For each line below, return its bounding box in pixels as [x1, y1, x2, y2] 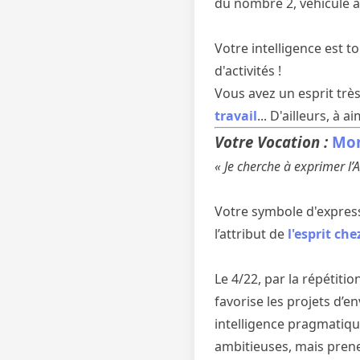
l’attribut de [215, 225, 288, 243]
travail [215, 107, 257, 125]
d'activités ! [215, 62, 281, 80]
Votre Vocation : [215, 132, 332, 152]
